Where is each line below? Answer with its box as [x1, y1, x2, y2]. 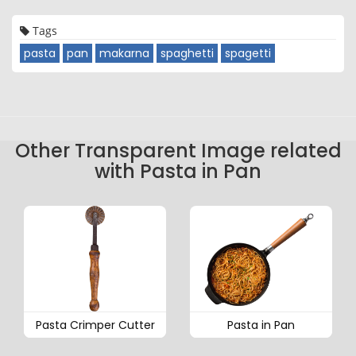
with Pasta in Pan [95, 157, 261, 184]
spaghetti [161, 44, 214, 61]
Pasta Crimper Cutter [35, 317, 155, 334]
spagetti [225, 44, 271, 61]
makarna [99, 44, 149, 61]
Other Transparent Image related [14, 137, 342, 164]
